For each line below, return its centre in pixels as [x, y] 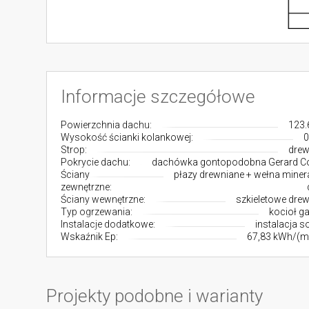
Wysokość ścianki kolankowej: [127, 137]
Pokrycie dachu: [96, 162]
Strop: [74, 150]
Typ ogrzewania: [97, 212]
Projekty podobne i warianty [155, 296]
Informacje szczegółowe [158, 97]
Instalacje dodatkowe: [108, 224]
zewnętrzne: [87, 187]
